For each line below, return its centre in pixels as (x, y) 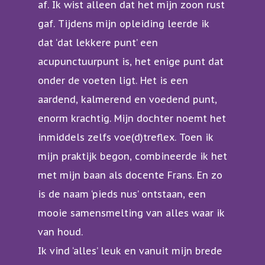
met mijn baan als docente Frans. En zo (130, 175)
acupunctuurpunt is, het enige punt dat (131, 62)
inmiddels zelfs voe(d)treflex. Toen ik (126, 138)
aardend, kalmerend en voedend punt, (127, 100)
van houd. (60, 232)
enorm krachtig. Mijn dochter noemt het (132, 119)
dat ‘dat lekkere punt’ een (98, 43)
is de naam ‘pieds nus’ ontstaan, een (122, 194)
